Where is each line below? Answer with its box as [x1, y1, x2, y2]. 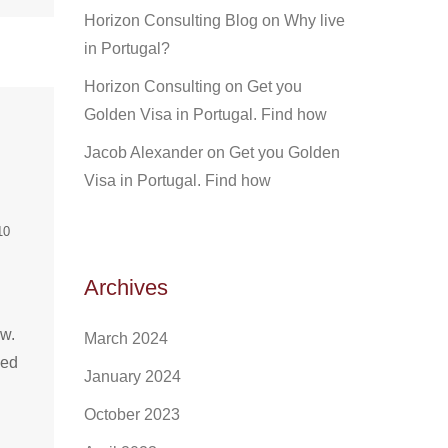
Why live [283, 12, 345, 29]
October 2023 [83, 406, 180, 423]
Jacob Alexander [83, 144, 203, 161]
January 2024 [83, 368, 181, 385]
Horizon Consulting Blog [83, 12, 258, 29]
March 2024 [83, 330, 168, 347]
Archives [83, 275, 168, 300]
